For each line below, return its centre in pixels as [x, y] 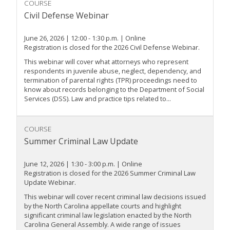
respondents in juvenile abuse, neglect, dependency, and [113, 71]
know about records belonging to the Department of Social [114, 90]
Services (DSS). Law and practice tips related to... [98, 99]
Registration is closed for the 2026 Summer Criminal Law [110, 173]
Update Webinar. [50, 183]
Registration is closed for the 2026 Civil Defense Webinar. [112, 47]
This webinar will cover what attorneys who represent [106, 62]
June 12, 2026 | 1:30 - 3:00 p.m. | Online [83, 164]
